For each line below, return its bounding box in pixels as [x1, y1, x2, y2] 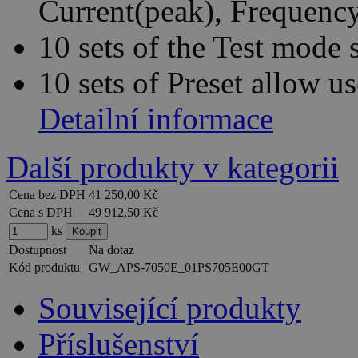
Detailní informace [38, 101, 273, 137]
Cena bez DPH [9, 188, 86, 202]
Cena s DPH [9, 205, 73, 220]
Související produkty [38, 291, 301, 326]
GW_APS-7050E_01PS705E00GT [89, 261, 269, 275]
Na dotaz [89, 243, 134, 257]
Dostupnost [9, 243, 66, 257]
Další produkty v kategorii [6, 150, 339, 185]
